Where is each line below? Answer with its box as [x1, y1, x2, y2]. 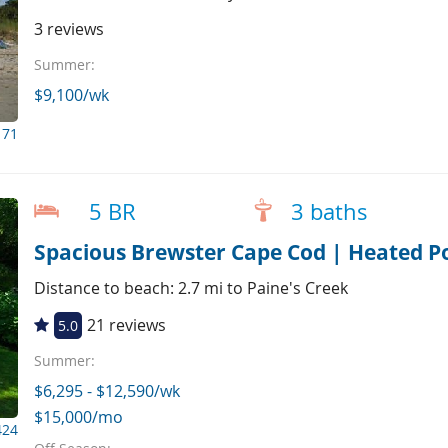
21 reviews [86, 313, 166, 336]
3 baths [290, 197, 368, 228]
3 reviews [33, 17, 104, 40]
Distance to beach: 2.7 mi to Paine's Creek [33, 277, 348, 300]
